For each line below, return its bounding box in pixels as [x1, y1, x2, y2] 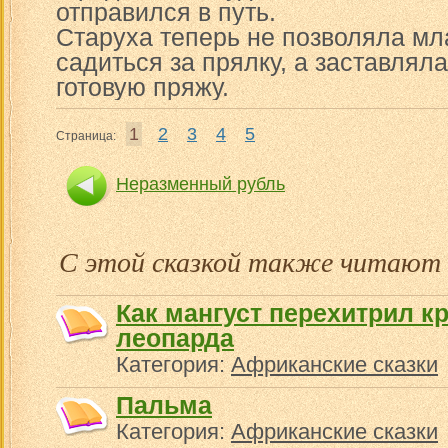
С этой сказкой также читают [59, 242, 441, 280]
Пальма [116, 391, 212, 419]
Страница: [56, 129, 116, 143]
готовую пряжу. [56, 73, 229, 101]
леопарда [116, 324, 234, 352]
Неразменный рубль [116, 174, 285, 194]
